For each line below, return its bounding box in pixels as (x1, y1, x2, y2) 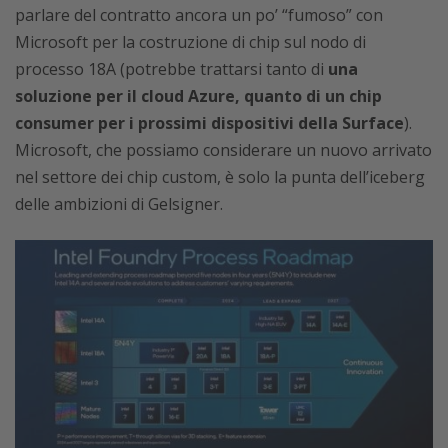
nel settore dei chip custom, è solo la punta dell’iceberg (15, 166, 425, 188)
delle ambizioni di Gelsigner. (15, 193, 223, 215)
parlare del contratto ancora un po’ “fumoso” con (15, 4, 383, 26)
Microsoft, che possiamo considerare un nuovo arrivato (15, 139, 432, 161)
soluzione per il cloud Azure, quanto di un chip (15, 85, 382, 107)
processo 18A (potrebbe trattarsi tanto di (15, 58, 328, 80)
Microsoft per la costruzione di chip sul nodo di (15, 31, 366, 53)
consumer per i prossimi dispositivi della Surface (15, 112, 404, 134)
